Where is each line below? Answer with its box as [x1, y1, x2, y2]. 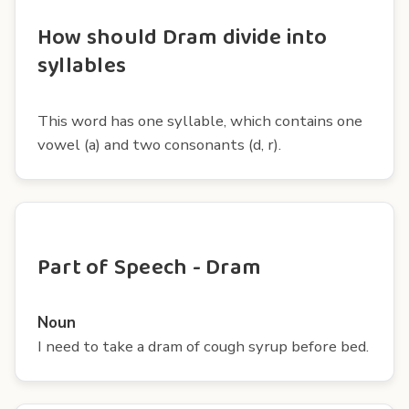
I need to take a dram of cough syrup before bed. [37, 335, 369, 357]
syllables [37, 47, 127, 84]
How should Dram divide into [37, 19, 328, 56]
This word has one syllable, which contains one [37, 110, 362, 131]
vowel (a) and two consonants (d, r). [37, 133, 281, 155]
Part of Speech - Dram [37, 249, 262, 286]
